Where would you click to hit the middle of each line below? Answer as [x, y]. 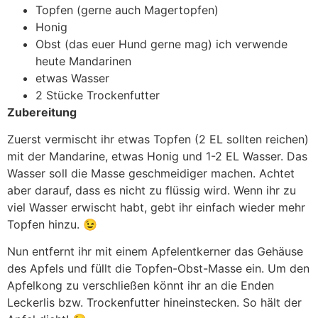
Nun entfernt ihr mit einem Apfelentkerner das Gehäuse [155, 252]
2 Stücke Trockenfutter [98, 95]
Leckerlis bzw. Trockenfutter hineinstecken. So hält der [154, 303]
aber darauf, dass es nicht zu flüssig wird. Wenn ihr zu [152, 190]
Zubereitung [42, 112]
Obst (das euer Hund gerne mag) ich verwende [161, 44]
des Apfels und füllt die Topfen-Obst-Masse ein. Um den [158, 269]
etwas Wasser [72, 78]
